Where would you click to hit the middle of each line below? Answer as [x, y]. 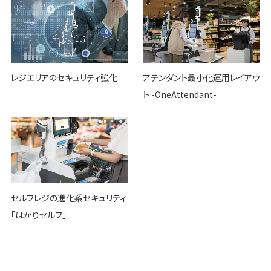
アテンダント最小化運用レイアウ [201, 78]
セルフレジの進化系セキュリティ [68, 198]
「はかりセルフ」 [38, 215]
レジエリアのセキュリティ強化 [64, 78]
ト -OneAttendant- [179, 95]
